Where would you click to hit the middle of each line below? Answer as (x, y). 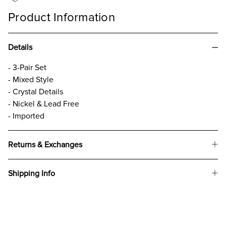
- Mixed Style (31, 79)
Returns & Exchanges (45, 145)
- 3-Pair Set (27, 67)
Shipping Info (32, 173)
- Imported (26, 116)
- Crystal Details (36, 92)
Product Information (62, 17)
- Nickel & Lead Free (44, 104)
